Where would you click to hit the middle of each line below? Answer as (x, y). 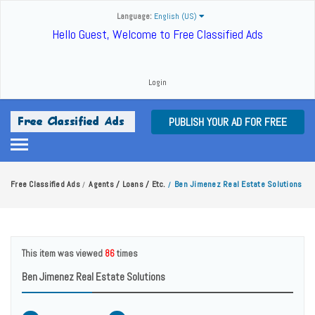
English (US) (176, 16)
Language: (135, 16)
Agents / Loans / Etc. (127, 184)
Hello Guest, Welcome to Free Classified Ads (157, 34)
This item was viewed (63, 253)
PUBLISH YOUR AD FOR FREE (228, 122)
